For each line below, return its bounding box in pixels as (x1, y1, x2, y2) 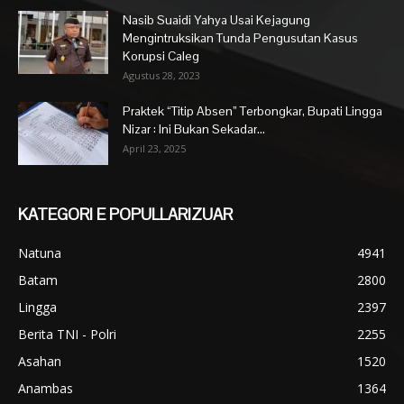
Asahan (18, 353, 61, 371)
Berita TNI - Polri (18, 326, 116, 344)
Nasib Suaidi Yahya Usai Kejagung (123, 12, 310, 29)
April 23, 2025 (123, 142, 186, 156)
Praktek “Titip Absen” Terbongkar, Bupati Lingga (123, 103, 382, 120)
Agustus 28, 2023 (123, 69, 200, 83)
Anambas (18, 380, 73, 398)
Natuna (18, 244, 61, 262)
